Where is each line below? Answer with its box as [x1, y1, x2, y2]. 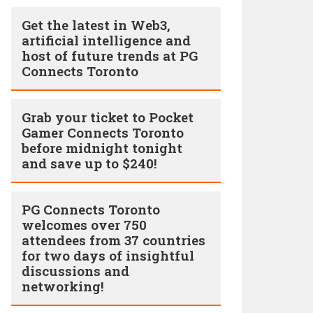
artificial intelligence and [22, 31, 191, 49]
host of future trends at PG [22, 47, 198, 64]
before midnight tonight [22, 139, 182, 156]
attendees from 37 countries [22, 231, 205, 249]
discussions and [22, 262, 129, 279]
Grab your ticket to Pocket [22, 108, 194, 126]
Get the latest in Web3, [22, 16, 170, 34]
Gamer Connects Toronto [22, 124, 184, 141]
